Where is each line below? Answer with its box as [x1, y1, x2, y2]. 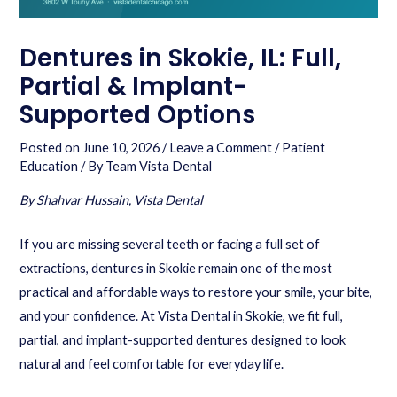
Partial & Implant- [19, 68, 248, 104]
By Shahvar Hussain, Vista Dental [19, 192, 204, 208]
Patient [282, 139, 326, 155]
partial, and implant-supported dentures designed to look [19, 332, 346, 348]
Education [19, 158, 79, 174]
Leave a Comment [169, 139, 273, 155]
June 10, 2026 [82, 139, 160, 155]
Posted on [19, 139, 83, 155]
